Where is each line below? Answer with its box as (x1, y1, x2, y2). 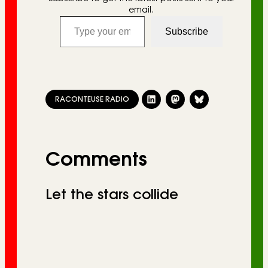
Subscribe (165, 26, 208, 37)
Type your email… (59, 11, 68, 21)
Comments (45, 151, 147, 170)
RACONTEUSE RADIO (55, 96, 129, 103)
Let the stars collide (45, 187, 178, 202)
